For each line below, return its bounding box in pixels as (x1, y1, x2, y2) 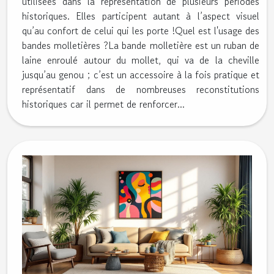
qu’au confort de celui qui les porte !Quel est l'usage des (22, 23, 259, 39)
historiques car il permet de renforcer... (22, 97, 185, 112)
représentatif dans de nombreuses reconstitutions (22, 82, 259, 97)
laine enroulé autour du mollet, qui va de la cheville (22, 53, 259, 68)
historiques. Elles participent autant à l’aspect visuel (22, 9, 259, 24)
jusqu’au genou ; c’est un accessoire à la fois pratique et (22, 67, 259, 83)
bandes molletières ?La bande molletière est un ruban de (22, 38, 259, 53)
